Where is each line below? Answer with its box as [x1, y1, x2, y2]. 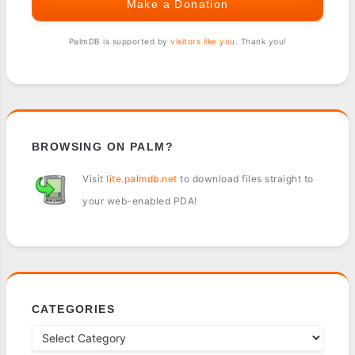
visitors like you [170, 36, 235, 47]
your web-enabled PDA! [82, 195, 197, 208]
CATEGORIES [32, 303, 116, 316]
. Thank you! [235, 36, 287, 47]
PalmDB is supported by [68, 36, 170, 47]
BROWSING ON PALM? [32, 140, 174, 154]
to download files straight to [177, 173, 314, 185]
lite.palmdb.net [106, 173, 177, 185]
